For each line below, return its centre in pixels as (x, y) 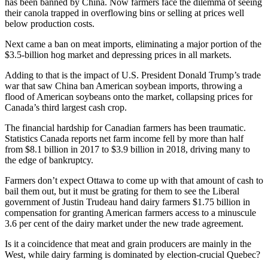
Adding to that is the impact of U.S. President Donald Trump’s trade (133, 75)
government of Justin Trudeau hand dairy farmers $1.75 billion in (127, 202)
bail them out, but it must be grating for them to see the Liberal (122, 191)
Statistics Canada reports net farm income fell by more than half (124, 138)
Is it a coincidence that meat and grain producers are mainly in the (128, 243)
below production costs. (50, 23)
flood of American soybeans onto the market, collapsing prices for (129, 96)
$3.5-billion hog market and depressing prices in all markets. (118, 54)
